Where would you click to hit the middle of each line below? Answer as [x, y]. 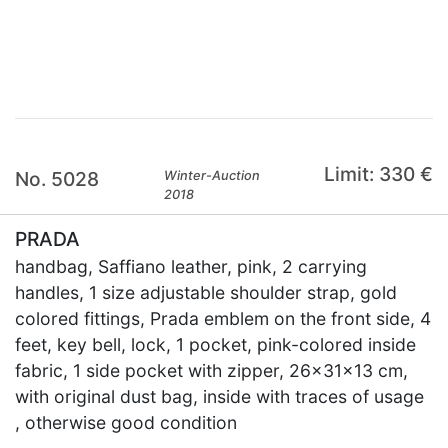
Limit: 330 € [378, 174]
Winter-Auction [212, 175]
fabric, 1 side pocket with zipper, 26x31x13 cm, [211, 370]
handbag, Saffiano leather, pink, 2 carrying [191, 266]
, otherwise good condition [126, 422]
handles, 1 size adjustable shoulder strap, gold [206, 292]
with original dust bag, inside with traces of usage [219, 396]
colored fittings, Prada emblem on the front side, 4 [223, 318]
